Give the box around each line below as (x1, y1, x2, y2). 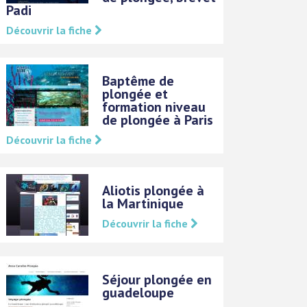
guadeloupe (102, 283, 175, 302)
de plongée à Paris (102, 110, 214, 129)
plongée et (102, 84, 169, 103)
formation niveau (102, 97, 206, 116)
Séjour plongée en (102, 270, 212, 288)
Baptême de (102, 71, 175, 90)
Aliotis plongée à (102, 181, 205, 199)
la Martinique (102, 194, 184, 212)
